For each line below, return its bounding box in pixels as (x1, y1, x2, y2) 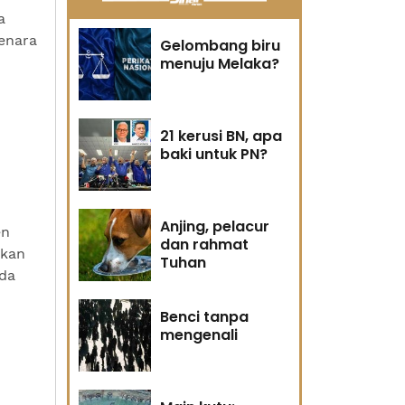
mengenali (160, 325, 238, 345)
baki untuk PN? (160, 144, 268, 165)
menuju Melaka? (160, 53, 279, 74)
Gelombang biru (160, 35, 280, 56)
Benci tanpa (160, 306, 249, 327)
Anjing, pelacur (160, 216, 269, 237)
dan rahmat (160, 234, 249, 255)
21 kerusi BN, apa (160, 126, 282, 146)
